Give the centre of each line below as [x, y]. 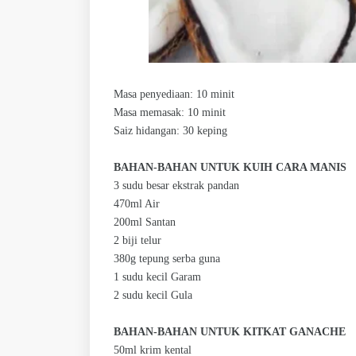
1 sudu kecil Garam [157, 277]
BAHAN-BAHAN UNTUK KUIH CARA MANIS [230, 168]
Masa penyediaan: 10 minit [174, 95]
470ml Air [137, 204]
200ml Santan [145, 222]
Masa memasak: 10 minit [170, 113]
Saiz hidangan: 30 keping [170, 131]
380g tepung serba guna [167, 259]
